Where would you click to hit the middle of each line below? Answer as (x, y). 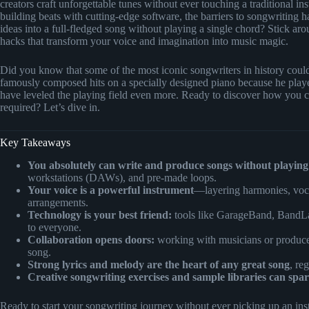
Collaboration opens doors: (91, 239)
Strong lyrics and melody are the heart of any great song (159, 264)
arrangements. (58, 202)
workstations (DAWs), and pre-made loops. (122, 177)
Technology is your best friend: (100, 215)
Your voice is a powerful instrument (111, 190)
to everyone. (54, 227)
